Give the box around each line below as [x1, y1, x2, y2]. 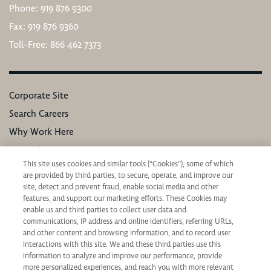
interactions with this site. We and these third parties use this [23, 240, 221, 249]
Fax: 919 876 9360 [9, 20, 79, 33]
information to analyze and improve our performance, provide [23, 251, 223, 261]
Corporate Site [9, 89, 68, 102]
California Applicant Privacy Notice [9, 198, 152, 211]
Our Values [9, 143, 54, 156]
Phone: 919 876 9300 [9, 2, 92, 15]
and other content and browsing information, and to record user [23, 228, 231, 238]
